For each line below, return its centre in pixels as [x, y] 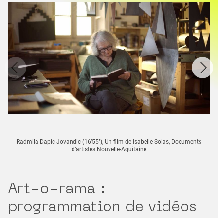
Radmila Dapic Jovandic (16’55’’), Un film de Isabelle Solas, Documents [109, 142]
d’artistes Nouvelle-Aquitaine [109, 149]
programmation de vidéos [102, 208]
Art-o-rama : [57, 190]
